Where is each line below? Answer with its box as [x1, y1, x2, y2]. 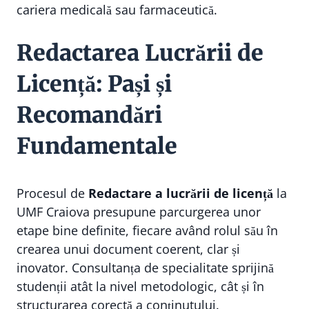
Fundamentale [17, 132, 177, 160]
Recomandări [17, 101, 162, 129]
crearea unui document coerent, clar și [17, 241, 240, 257]
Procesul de [17, 185, 88, 201]
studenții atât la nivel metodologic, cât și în [17, 278, 264, 295]
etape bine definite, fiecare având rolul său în [17, 222, 278, 239]
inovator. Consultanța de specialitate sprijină [17, 259, 274, 276]
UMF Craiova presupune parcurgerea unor [17, 203, 261, 220]
